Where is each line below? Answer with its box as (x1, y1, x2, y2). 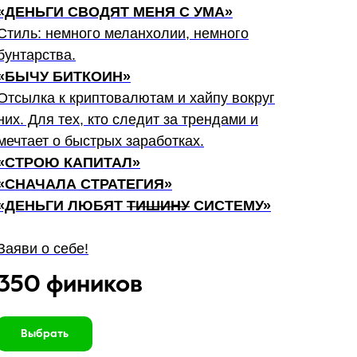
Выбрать (21, 328, 69, 339)
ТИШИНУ (127, 198, 190, 214)
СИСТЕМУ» (190, 198, 271, 214)
